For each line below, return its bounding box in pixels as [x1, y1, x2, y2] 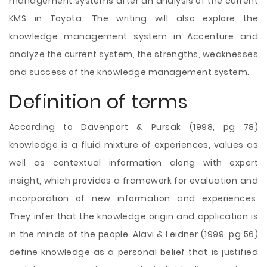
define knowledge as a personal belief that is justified [9, 246, 258, 258]
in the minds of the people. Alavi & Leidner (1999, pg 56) [9, 228, 258, 240]
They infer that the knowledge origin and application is [9, 210, 258, 222]
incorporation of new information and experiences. [9, 193, 258, 204]
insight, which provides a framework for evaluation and [9, 175, 258, 187]
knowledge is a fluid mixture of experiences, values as [9, 139, 258, 151]
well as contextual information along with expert [9, 157, 258, 169]
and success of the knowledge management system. [9, 66, 250, 78]
